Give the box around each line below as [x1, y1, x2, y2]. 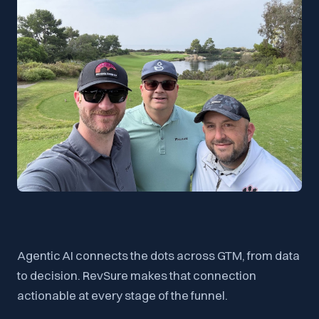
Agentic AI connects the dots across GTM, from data [17, 247, 300, 263]
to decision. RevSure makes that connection [17, 267, 256, 283]
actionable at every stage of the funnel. [17, 287, 228, 303]
